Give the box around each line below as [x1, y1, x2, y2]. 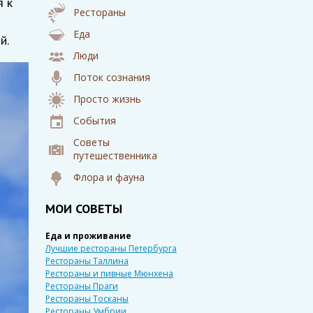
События [73, 114, 116, 127]
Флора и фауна [73, 170, 145, 184]
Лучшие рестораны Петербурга [45, 242, 177, 254]
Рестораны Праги [45, 280, 118, 292]
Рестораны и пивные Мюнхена [45, 268, 173, 279]
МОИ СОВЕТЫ [45, 201, 122, 217]
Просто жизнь [73, 92, 141, 105]
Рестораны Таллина [45, 255, 129, 267]
